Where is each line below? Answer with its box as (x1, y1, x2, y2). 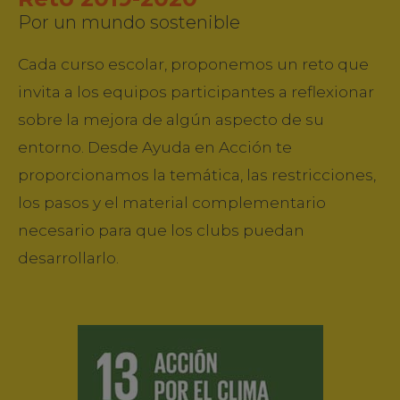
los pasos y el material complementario (18, 193, 326, 212)
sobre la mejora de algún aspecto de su (18, 110, 324, 129)
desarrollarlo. (18, 248, 119, 268)
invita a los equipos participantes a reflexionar (18, 82, 374, 102)
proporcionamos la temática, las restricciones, (18, 165, 376, 185)
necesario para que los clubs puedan (18, 221, 304, 240)
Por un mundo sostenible (18, 12, 240, 34)
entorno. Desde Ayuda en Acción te (18, 137, 292, 157)
